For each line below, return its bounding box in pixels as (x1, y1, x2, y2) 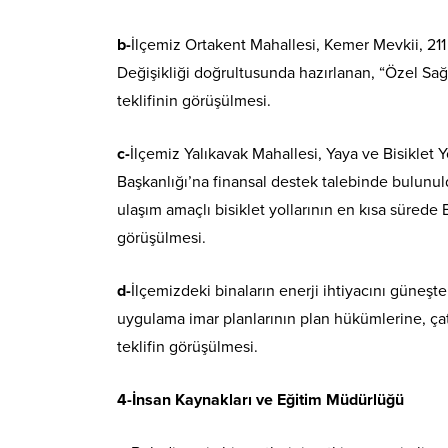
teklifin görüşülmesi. (117, 336, 258, 357)
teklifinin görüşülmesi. (117, 90, 271, 111)
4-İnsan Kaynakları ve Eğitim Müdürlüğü (117, 389, 404, 410)
